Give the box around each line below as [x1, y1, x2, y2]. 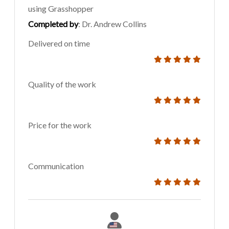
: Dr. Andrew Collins [78, 19, 147, 29]
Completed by [28, 19, 78, 29]
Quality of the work [28, 79, 96, 89]
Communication [28, 161, 84, 171]
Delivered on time [28, 38, 90, 49]
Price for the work [28, 120, 91, 130]
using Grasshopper [28, 4, 94, 14]
